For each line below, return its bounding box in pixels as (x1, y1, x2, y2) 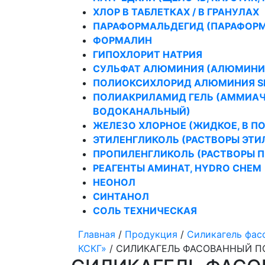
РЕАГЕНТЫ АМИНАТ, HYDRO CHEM (93, 162, 261, 174)
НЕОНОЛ (93, 176, 135, 188)
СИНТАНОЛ (93, 190, 149, 202)
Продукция (125, 228, 177, 240)
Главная (78, 228, 115, 240)
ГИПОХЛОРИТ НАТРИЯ (93, 49, 202, 60)
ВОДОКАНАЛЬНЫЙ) (93, 105, 190, 117)
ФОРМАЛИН (93, 34, 152, 46)
